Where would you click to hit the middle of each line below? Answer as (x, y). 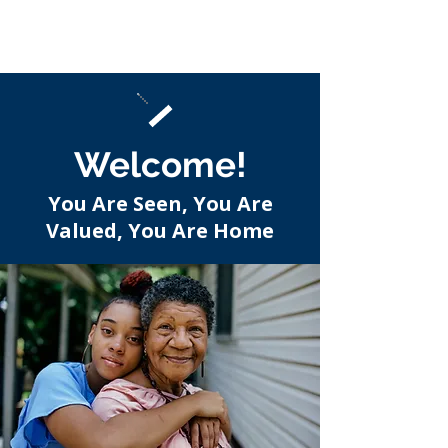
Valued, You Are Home (160, 230)
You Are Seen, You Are (160, 203)
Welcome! (160, 164)
